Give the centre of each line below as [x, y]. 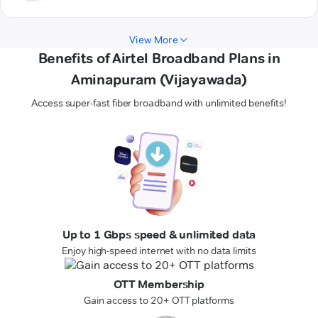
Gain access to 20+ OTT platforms [159, 301]
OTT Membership [159, 285]
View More [154, 40]
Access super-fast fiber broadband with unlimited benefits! [159, 103]
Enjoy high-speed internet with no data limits [159, 251]
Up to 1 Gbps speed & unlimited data [159, 235]
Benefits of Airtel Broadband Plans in [159, 59]
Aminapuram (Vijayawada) [159, 80]
